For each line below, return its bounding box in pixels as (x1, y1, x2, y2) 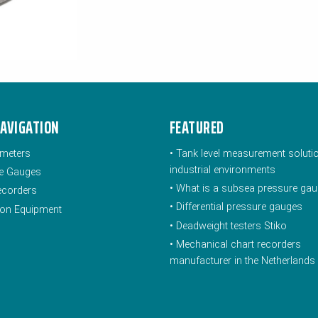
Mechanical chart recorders (176, 238, 301, 251)
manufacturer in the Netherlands (170, 254, 315, 267)
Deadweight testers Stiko (176, 219, 287, 232)
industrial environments (170, 163, 275, 176)
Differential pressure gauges (176, 201, 302, 214)
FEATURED (170, 114, 224, 141)
